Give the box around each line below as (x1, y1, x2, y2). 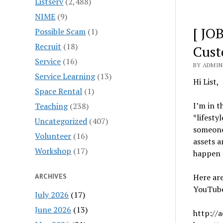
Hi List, (193, 76, 219, 87)
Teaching (35, 100, 68, 111)
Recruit (35, 40, 62, 52)
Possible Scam (35, 25, 86, 37)
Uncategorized (35, 115, 88, 126)
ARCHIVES (35, 171, 67, 181)
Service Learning (35, 70, 96, 82)
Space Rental (35, 85, 83, 97)
